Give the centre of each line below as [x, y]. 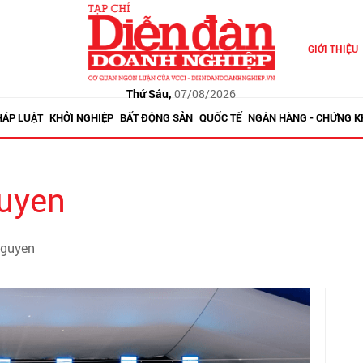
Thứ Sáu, [149, 93]
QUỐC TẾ [220, 117]
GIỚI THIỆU [333, 49]
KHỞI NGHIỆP [81, 117]
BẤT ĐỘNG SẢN [156, 117]
